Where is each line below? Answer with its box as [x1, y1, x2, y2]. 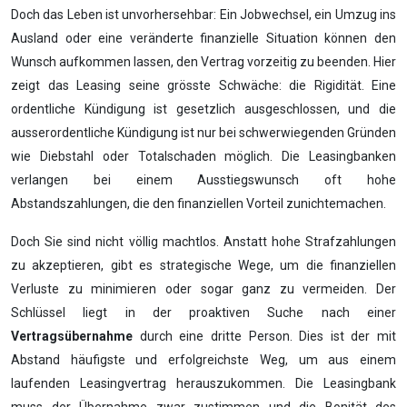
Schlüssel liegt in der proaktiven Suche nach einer [11, 305, 396, 320]
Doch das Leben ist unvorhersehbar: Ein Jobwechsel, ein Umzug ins [11, 7, 396, 22]
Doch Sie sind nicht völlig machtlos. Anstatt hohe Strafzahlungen [11, 234, 396, 249]
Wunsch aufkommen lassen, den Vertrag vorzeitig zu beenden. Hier [11, 55, 396, 69]
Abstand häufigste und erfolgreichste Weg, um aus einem [11, 352, 396, 367]
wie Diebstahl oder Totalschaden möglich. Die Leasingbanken [11, 149, 396, 164]
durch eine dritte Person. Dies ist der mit [133, 329, 396, 343]
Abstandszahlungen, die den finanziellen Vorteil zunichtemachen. [11, 196, 386, 211]
